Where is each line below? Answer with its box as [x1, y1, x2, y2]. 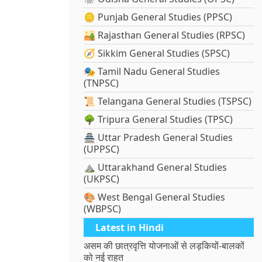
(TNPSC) [84, 77, 119, 90]
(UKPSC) [84, 173, 120, 186]
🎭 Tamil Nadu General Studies [84, 65, 220, 78]
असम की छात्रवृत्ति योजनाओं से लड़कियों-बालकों [84, 239, 245, 253]
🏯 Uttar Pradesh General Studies [84, 131, 233, 144]
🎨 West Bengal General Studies [84, 191, 226, 204]
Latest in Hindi [95, 221, 164, 235]
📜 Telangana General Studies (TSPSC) [84, 95, 252, 108]
